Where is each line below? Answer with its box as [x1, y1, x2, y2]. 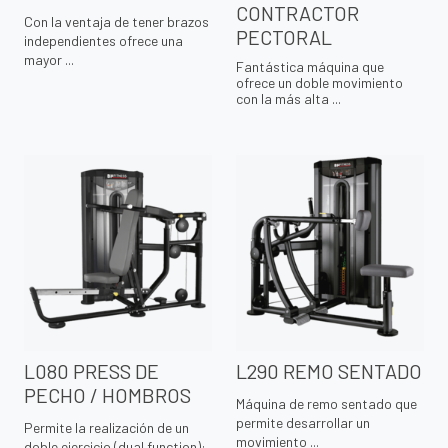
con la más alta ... [236, 90, 341, 108]
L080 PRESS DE [24, 359, 159, 384]
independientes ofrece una [24, 32, 183, 50]
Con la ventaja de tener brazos [24, 13, 209, 31]
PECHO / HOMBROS [24, 383, 191, 408]
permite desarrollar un [236, 414, 370, 432]
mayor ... [24, 51, 74, 69]
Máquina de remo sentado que [236, 395, 417, 413]
